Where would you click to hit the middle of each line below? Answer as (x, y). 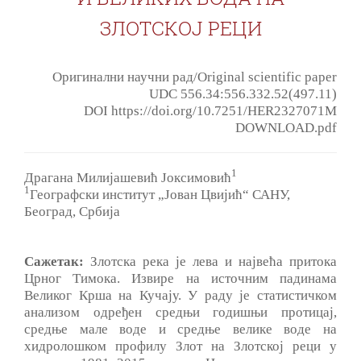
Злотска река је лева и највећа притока (210, 261)
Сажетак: (54, 261)
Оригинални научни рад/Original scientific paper (195, 77)
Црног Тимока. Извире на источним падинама (180, 278)
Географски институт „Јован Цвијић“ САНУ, (160, 194)
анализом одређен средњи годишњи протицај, (180, 312)
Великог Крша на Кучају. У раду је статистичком (180, 295)
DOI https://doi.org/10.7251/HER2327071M (210, 110)
